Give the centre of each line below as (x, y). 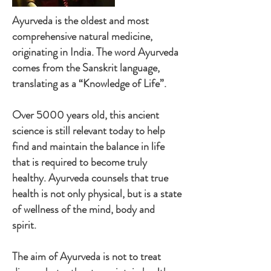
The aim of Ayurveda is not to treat (87, 256)
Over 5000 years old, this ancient (86, 115)
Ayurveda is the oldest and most (80, 21)
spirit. (25, 225)
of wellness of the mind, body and (83, 209)
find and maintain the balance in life (88, 146)
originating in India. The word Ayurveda (95, 52)
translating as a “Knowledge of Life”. (89, 83)
